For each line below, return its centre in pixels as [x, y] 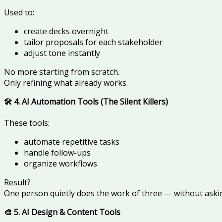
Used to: [19, 13]
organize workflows [60, 164]
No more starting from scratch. [62, 72]
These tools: [27, 123]
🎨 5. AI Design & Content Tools [62, 212]
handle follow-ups [57, 153]
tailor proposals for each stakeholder [93, 42]
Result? [17, 183]
